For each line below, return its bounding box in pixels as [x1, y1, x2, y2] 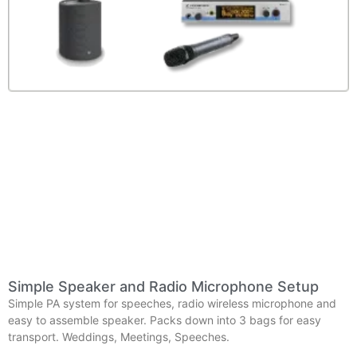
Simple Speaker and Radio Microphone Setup [8, 277, 319, 295]
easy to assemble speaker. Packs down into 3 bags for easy [8, 312, 321, 327]
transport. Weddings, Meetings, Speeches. [8, 329, 229, 343]
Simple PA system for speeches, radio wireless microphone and [8, 296, 336, 310]
